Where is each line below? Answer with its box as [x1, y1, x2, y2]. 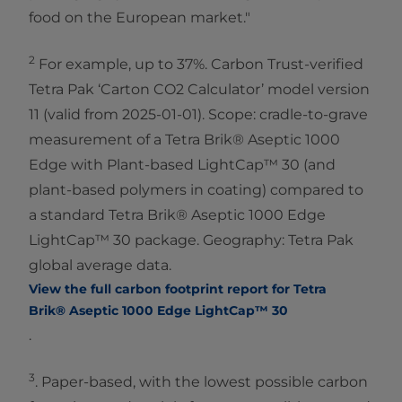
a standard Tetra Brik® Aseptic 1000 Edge [29, 205, 326, 223]
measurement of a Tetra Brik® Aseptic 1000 [29, 130, 340, 148]
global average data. [29, 256, 175, 274]
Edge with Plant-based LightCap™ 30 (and [29, 155, 336, 173]
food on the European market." [29, 8, 250, 26]
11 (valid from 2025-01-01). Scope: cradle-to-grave [29, 105, 368, 123]
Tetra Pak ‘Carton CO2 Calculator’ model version [29, 80, 370, 98]
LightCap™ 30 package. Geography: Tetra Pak [29, 231, 354, 249]
